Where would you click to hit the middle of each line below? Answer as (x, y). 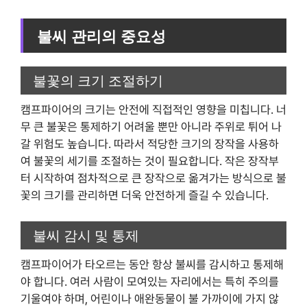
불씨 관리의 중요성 (101, 36)
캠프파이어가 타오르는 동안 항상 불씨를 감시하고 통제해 (152, 264)
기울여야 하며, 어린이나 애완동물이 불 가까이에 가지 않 (150, 298)
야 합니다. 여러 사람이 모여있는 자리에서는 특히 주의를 (150, 281)
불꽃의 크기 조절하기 (98, 80)
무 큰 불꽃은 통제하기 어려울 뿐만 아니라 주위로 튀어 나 (151, 126)
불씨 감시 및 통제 (86, 235)
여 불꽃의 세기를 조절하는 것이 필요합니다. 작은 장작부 (150, 161)
